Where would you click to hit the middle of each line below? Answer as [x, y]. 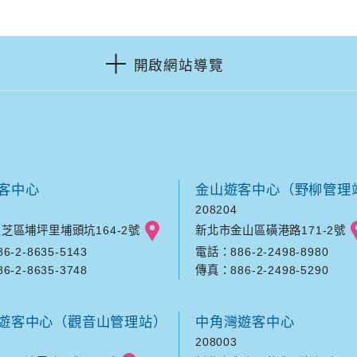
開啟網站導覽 [178, 65]
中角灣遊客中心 [245, 322]
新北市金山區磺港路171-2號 [271, 230]
